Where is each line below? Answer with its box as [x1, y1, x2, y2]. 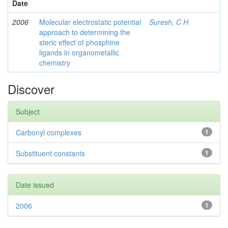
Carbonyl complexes [16, 127, 81, 137]
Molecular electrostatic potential [39, 17, 141, 27]
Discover [8, 80, 54, 98]
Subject [16, 106, 40, 117]
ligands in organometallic [39, 47, 119, 58]
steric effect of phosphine [39, 37, 120, 47]
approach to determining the [39, 27, 130, 37]
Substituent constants [16, 148, 85, 158]
